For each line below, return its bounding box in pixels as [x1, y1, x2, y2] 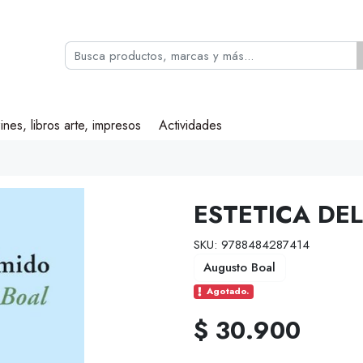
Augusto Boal [203, 258, 276, 277]
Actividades [159, 116, 223, 135]
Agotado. [207, 284, 250, 298]
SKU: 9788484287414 [194, 235, 310, 254]
